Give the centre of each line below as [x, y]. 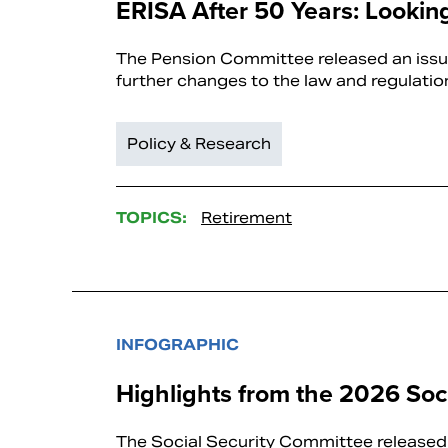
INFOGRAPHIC [177, 345]
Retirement [246, 218]
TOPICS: [151, 218]
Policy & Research [199, 144]
